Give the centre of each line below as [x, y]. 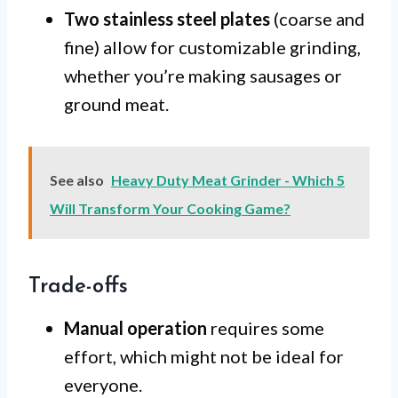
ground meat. [116, 104]
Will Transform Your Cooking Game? [170, 209]
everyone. [103, 385]
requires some [266, 328]
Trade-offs [78, 287]
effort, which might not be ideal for [204, 357]
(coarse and [318, 19]
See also [77, 180]
